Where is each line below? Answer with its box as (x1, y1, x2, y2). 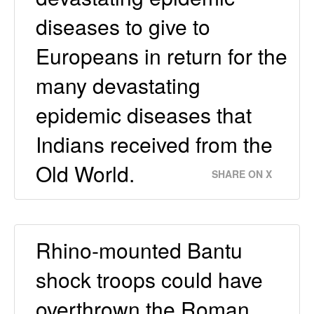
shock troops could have (36, 264, 263, 295)
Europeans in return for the (36, 41, 287, 71)
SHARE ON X (212, 167, 272, 182)
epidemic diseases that (36, 100, 252, 130)
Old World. (36, 158, 135, 189)
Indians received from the (36, 129, 273, 160)
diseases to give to (36, 11, 210, 42)
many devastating (36, 70, 200, 101)
